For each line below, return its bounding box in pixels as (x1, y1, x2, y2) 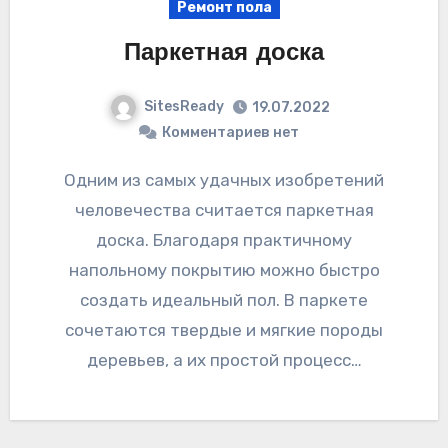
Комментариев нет (161, 124, 299, 142)
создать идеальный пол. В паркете (80, 290, 368, 311)
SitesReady (144, 98, 224, 116)
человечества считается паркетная (74, 200, 374, 221)
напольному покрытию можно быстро (68, 260, 380, 281)
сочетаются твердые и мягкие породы (65, 320, 383, 341)
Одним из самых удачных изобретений (64, 170, 76, 191)
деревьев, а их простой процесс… (86, 350, 362, 371)
